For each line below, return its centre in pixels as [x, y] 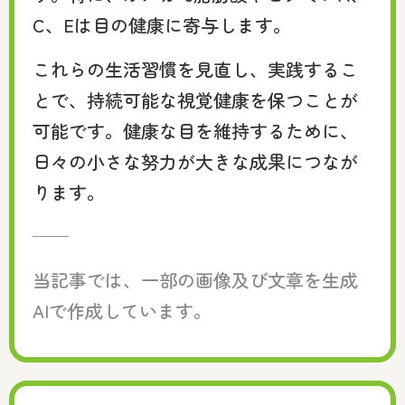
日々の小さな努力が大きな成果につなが [195, 161]
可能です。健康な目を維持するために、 [195, 130]
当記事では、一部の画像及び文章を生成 [195, 279]
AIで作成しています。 [122, 310]
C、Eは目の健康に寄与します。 [162, 25]
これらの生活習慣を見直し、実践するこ [195, 69]
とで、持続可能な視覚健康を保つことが [195, 99]
